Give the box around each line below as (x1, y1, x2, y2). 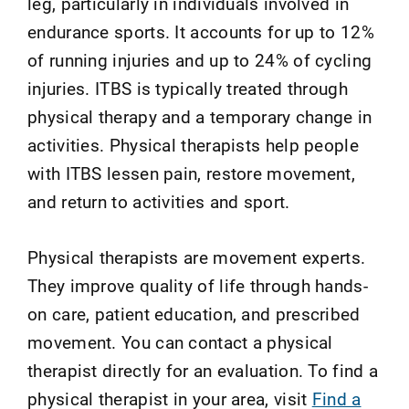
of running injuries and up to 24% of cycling (27, 48, 372, 71)
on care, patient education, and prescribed (27, 302, 361, 325)
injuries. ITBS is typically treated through (27, 77, 348, 100)
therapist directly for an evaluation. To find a (27, 359, 379, 382)
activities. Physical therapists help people (27, 133, 359, 156)
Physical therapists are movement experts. (27, 246, 366, 268)
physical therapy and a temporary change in (27, 105, 372, 128)
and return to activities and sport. (27, 190, 290, 213)
